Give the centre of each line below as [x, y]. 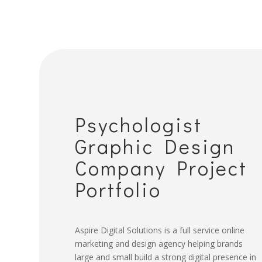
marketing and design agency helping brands [158, 244]
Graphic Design [155, 146]
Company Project [161, 168]
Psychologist [138, 125]
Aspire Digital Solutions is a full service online [159, 230]
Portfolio [118, 189]
